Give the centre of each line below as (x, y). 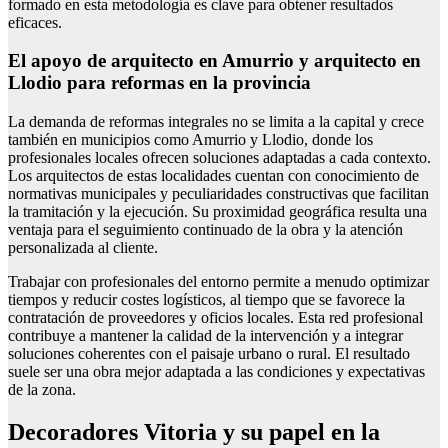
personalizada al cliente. (83, 247)
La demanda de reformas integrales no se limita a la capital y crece (216, 121)
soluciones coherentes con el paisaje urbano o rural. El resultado (209, 353)
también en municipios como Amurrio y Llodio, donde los (190, 139)
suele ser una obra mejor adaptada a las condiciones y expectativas (216, 371)
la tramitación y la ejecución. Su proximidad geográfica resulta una (217, 211)
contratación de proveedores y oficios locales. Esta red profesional (215, 317)
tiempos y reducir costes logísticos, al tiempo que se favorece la (206, 299)
